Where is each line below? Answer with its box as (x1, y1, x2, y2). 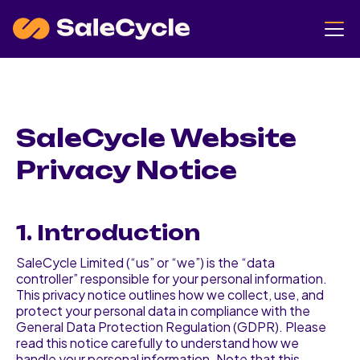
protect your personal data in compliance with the (16, 302, 310, 319)
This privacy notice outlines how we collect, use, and (16, 286, 324, 303)
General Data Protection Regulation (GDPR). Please (16, 318, 326, 335)
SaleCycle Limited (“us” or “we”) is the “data (16, 254, 275, 271)
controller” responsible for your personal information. (16, 270, 327, 287)
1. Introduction (16, 220, 200, 245)
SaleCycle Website (16, 123, 297, 153)
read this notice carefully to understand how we (16, 334, 299, 351)
